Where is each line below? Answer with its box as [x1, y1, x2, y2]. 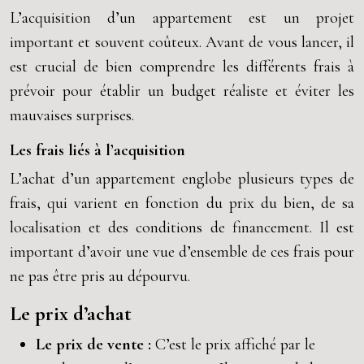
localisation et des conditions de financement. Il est [10, 218, 354, 237]
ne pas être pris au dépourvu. [10, 266, 190, 286]
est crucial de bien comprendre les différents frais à [10, 57, 354, 76]
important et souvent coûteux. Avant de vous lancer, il [10, 32, 354, 52]
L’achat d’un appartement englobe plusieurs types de [10, 169, 354, 188]
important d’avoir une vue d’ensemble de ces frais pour [10, 242, 354, 262]
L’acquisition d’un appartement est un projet [10, 8, 354, 28]
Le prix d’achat [10, 301, 132, 326]
